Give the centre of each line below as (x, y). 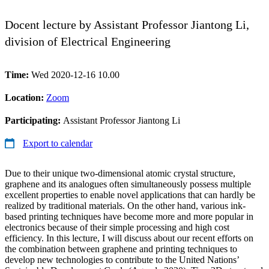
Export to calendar (58, 143)
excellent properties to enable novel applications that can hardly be (130, 195)
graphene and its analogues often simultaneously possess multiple (128, 184)
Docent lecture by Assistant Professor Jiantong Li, (127, 24)
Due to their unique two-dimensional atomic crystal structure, (120, 173)
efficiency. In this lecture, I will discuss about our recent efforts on (129, 238)
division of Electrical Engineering (88, 41)
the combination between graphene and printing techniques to (121, 249)
